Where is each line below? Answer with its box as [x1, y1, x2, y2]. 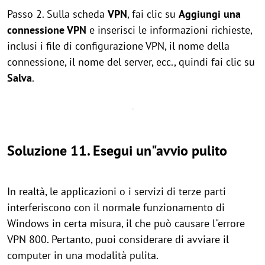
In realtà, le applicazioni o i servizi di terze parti [7, 185, 226, 198]
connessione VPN [7, 23, 86, 37]
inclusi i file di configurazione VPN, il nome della [7, 39, 230, 53]
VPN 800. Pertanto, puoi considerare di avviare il [7, 232, 229, 246]
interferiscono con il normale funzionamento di [7, 201, 225, 214]
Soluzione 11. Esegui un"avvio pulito [7, 141, 227, 160]
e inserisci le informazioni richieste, [86, 23, 252, 37]
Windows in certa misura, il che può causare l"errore [7, 216, 245, 230]
